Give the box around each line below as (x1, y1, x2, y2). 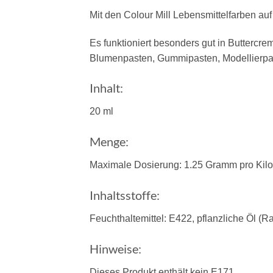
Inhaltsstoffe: (90, 188, 160, 202)
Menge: (90, 134, 129, 149)
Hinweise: (90, 241, 141, 256)
